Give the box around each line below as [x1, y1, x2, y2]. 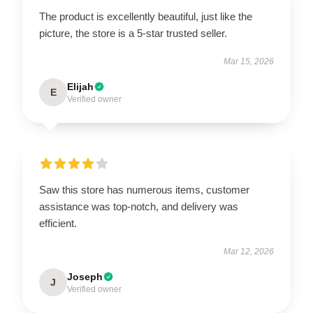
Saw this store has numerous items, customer [39, 183, 249, 196]
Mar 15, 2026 [224, 56, 274, 66]
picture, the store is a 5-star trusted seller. [39, 27, 227, 39]
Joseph [67, 270, 103, 282]
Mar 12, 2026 [224, 246, 274, 256]
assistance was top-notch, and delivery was [39, 200, 238, 212]
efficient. [39, 217, 77, 229]
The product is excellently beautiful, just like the [39, 10, 252, 22]
